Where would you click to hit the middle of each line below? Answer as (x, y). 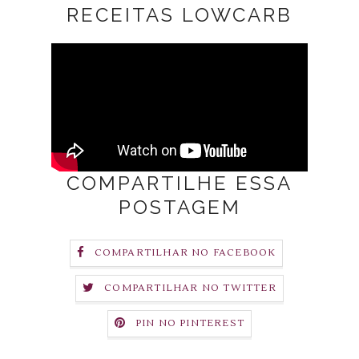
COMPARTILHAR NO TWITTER (190, 288)
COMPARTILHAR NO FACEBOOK (185, 252)
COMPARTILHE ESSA (179, 183)
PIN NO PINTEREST (190, 323)
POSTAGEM (179, 207)
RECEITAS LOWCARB (179, 14)
